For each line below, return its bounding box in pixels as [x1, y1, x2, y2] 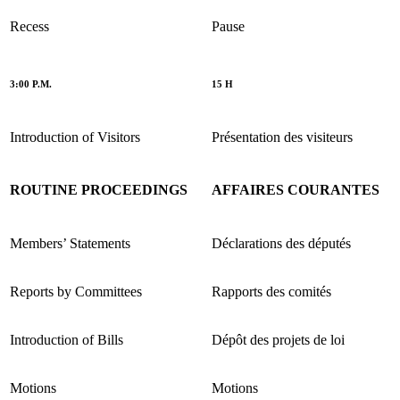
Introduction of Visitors [10, 129, 140, 145]
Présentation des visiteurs [212, 129, 353, 145]
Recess [10, 18, 49, 34]
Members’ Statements [10, 235, 130, 251]
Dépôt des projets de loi [212, 331, 345, 347]
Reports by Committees [10, 283, 142, 299]
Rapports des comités [212, 283, 331, 299]
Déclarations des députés [212, 235, 351, 251]
